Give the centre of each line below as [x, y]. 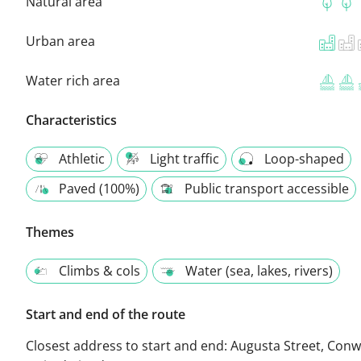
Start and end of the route [106, 314]
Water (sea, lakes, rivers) [259, 270]
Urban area [60, 41]
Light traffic [185, 158]
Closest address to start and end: [128, 345]
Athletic [82, 158]
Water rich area [73, 80]
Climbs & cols [100, 270]
